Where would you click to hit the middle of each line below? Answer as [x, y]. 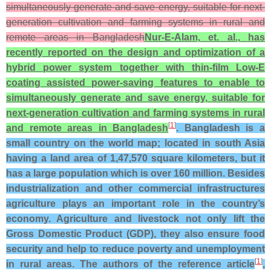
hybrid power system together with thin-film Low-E [135, 67]
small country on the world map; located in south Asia [135, 143]
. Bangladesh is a [221, 128]
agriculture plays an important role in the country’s [135, 204]
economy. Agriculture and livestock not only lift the [135, 219]
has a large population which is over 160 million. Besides [135, 173]
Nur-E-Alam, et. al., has [204, 37]
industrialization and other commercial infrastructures [135, 188]
